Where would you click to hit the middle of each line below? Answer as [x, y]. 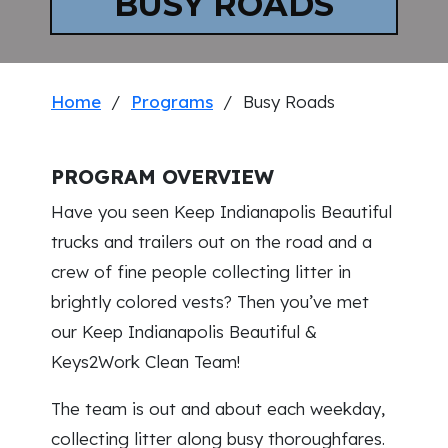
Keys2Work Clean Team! [145, 361]
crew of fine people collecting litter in [201, 271]
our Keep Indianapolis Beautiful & [184, 331]
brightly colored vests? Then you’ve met [210, 301]
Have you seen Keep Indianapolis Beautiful [221, 211]
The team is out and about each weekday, [218, 408]
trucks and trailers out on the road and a [211, 241]
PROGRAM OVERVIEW [162, 176]
